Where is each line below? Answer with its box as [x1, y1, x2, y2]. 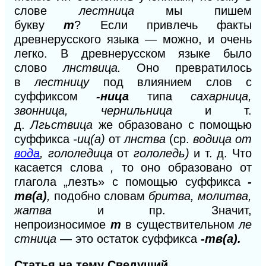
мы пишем [166, 4, 252, 17]
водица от [193, 132, 252, 145]
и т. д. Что [194, 146, 252, 160]
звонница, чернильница [14, 103, 205, 117]
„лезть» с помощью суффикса [64, 175, 248, 188]
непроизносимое [14, 217, 110, 231]
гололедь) [133, 146, 194, 160]
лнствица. [62, 61, 137, 74]
